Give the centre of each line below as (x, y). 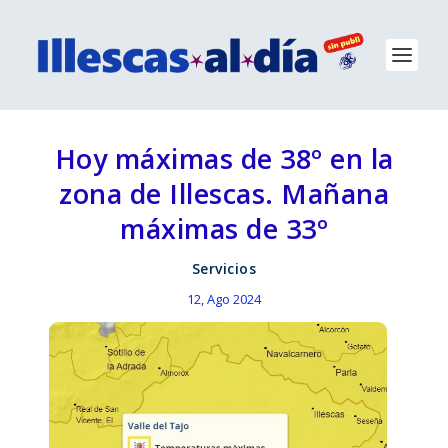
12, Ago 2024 (224, 299)
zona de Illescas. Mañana (224, 193)
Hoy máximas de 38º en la (224, 158)
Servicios (224, 268)
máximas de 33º (224, 228)
